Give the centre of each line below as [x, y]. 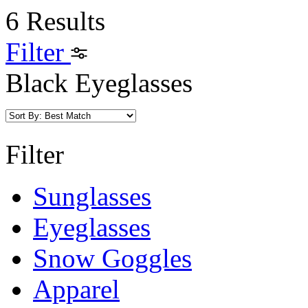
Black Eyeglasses [99, 83]
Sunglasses [92, 196]
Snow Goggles [112, 258]
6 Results [55, 21]
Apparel [76, 289]
